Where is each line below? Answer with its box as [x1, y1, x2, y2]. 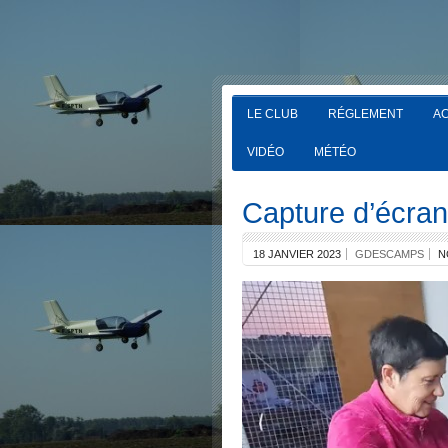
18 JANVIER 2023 [253, 248, 341, 260]
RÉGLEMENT [328, 107, 403, 121]
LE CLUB [247, 107, 298, 121]
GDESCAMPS [355, 248, 424, 260]
